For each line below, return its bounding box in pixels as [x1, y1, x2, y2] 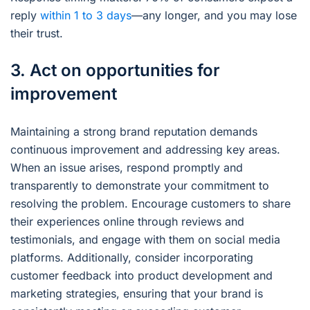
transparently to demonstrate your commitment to [10, 179, 269, 193]
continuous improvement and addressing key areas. [10, 143, 280, 157]
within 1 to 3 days [40, 8, 131, 23]
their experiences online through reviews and [10, 215, 244, 229]
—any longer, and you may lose [131, 8, 297, 23]
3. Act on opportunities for [10, 60, 220, 81]
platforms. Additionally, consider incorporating [10, 250, 253, 265]
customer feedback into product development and [10, 268, 273, 283]
